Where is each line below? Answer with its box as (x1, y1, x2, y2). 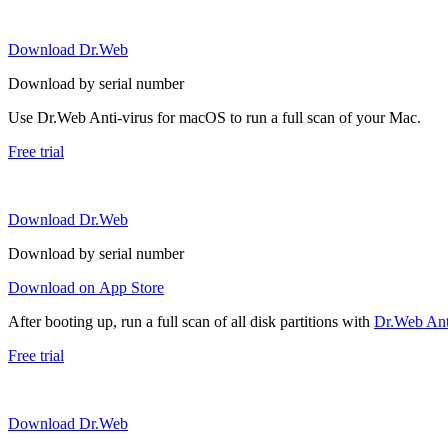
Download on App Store (8, 278, 164, 296)
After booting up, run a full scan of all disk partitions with (8, 312, 374, 330)
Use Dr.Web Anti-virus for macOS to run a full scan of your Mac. (8, 108, 421, 126)
